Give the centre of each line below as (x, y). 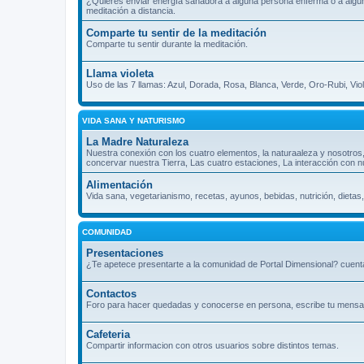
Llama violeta (120, 73)
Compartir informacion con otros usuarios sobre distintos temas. (212, 345)
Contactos (111, 293)
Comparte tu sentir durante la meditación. (167, 43)
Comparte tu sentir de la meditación (176, 32)
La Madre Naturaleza (137, 141)
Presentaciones (125, 253)
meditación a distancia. (131, 10)
